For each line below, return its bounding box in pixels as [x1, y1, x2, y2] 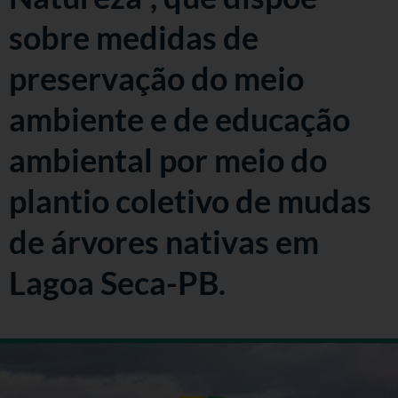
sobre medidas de [9, 17, 259, 57]
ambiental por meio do [9, 139, 327, 179]
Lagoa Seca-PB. [9, 262, 226, 302]
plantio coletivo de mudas [9, 180, 371, 220]
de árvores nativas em [9, 221, 319, 261]
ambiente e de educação [9, 99, 350, 139]
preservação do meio [9, 58, 304, 98]
